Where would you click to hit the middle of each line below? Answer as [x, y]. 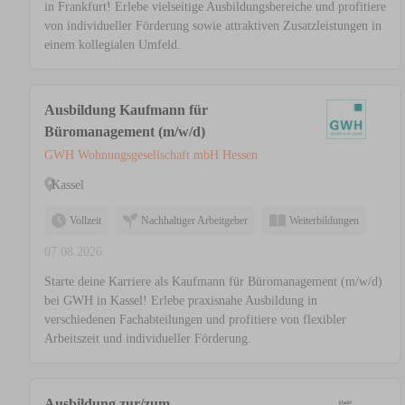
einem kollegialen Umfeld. [113, 45]
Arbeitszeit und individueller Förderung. [148, 339]
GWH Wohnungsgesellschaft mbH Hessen [151, 155]
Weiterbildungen [324, 221]
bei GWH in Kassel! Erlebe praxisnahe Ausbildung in [181, 301]
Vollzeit [85, 221]
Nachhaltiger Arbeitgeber [194, 221]
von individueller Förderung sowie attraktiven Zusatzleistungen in [213, 26]
